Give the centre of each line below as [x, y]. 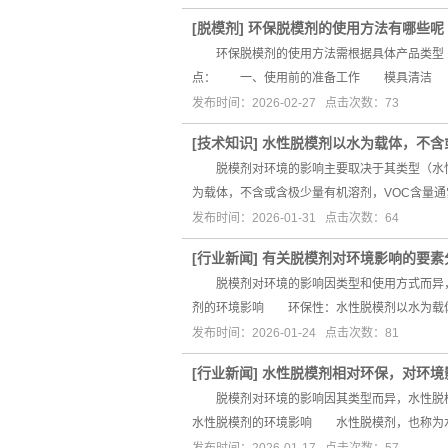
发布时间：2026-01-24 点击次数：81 [295, 333]
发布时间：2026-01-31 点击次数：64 [295, 218]
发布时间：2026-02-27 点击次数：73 [295, 103]
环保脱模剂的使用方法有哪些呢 [346, 28]
